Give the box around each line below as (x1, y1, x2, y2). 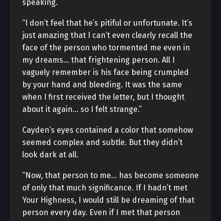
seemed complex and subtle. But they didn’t (22, 138, 183, 147)
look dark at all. (22, 150, 78, 159)
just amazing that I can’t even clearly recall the (22, 31, 192, 40)
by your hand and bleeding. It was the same (22, 80, 182, 89)
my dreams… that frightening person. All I (22, 55, 175, 65)
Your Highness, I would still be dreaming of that (22, 195, 194, 205)
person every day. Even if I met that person (22, 208, 180, 217)
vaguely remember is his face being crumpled (22, 68, 189, 77)
